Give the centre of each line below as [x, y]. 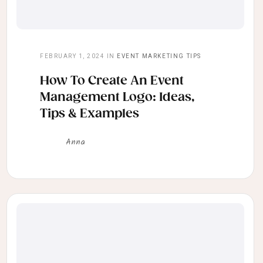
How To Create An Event [112, 81]
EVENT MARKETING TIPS [159, 56]
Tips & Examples [90, 114]
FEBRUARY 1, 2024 [72, 56]
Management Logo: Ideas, [117, 98]
